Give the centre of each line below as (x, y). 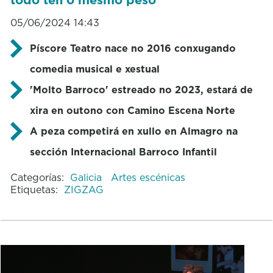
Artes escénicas (148, 177)
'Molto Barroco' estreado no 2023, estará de (141, 89)
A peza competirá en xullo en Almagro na (133, 131)
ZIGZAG (83, 189)
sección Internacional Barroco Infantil (123, 151)
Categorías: (37, 177)
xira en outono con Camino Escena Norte (132, 110)
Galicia (87, 177)
